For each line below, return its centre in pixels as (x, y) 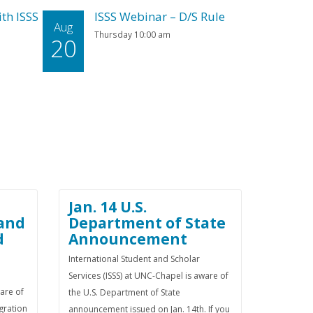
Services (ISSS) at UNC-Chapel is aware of (148, 276)
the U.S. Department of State (124, 292)
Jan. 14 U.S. (107, 207)
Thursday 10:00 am (133, 34)
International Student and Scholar (134, 259)
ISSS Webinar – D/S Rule (160, 16)
